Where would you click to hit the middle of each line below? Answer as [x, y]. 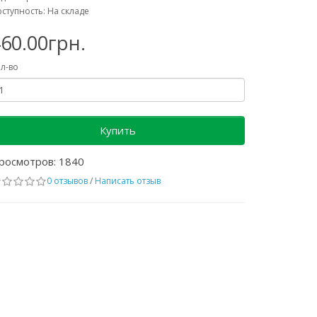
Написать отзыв [128, 181]
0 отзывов [67, 181]
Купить [117, 131]
